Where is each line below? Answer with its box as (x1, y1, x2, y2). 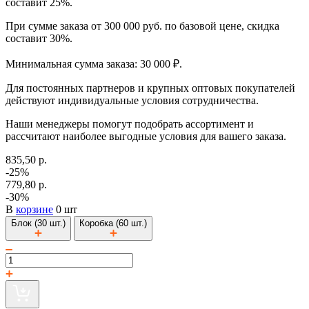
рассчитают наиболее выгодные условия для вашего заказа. (6, 130, 286, 142)
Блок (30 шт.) (11, 217, 66, 228)
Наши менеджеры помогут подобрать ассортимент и (6, 117, 254, 130)
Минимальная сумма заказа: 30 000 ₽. (6, 57, 182, 70)
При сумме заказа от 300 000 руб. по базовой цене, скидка (6, 19, 279, 32)
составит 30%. (6, 32, 72, 44)
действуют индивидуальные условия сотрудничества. (6, 94, 259, 106)
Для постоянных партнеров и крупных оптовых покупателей (6, 81, 295, 94)
